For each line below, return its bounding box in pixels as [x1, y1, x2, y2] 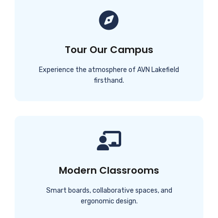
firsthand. [94, 76, 124, 85]
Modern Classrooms [59, 163, 159, 178]
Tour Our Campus [65, 43, 153, 57]
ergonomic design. [80, 197, 138, 206]
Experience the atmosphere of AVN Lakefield [39, 66, 179, 74]
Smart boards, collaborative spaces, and [46, 186, 172, 195]
